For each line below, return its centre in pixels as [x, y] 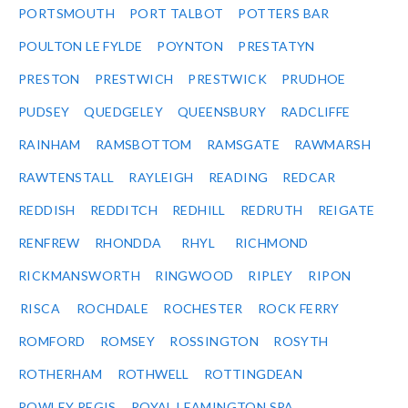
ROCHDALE [113, 309]
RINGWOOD [194, 276]
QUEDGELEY [124, 112]
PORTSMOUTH [66, 14]
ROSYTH [301, 342]
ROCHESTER [203, 309]
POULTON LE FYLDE [81, 46]
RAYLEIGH [161, 178]
